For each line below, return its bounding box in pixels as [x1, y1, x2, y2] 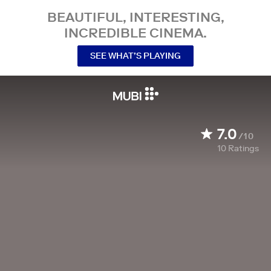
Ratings [228, 143, 259, 154]
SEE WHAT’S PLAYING [90, 50, 181, 61]
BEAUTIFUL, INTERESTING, [47, 8, 224, 25]
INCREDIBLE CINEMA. [64, 24, 207, 41]
